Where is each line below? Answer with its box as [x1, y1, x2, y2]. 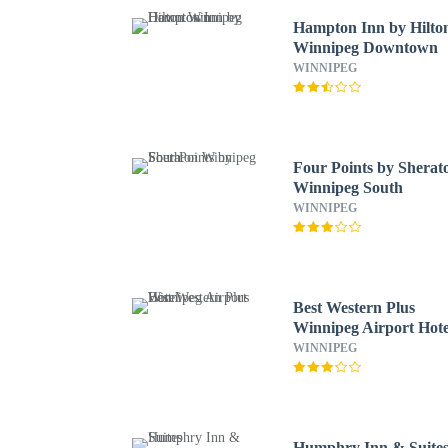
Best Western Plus [293, 299, 416, 316]
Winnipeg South [293, 179, 404, 196]
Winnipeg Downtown [293, 39, 439, 56]
